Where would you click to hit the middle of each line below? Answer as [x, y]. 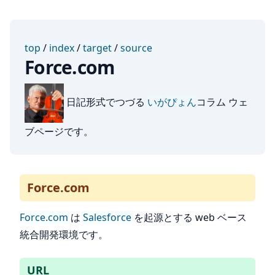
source [136, 48]
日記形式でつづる [106, 102]
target [97, 48]
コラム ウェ [222, 102]
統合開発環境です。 [64, 234]
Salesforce [107, 217]
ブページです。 [59, 131]
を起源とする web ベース [189, 217]
